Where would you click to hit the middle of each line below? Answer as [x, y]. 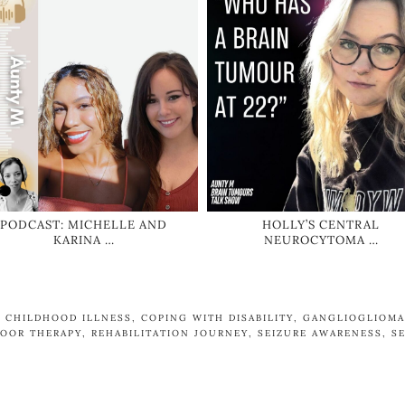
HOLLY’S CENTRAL [321, 224]
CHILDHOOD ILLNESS [69, 317]
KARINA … [84, 240]
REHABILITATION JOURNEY [170, 333]
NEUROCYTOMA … [321, 240]
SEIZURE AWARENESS [320, 333]
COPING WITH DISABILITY [217, 317]
